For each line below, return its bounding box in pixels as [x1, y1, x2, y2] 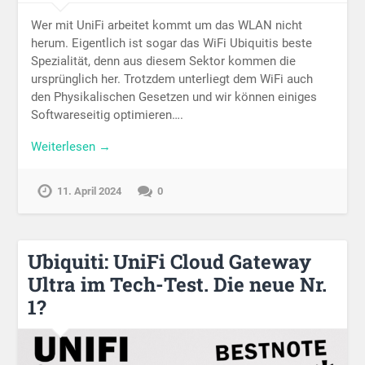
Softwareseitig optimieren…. [31, 108, 184, 123]
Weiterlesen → [31, 139, 112, 154]
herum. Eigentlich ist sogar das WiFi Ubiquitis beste [31, 36, 313, 51]
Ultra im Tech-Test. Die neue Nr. [28, 271, 328, 298]
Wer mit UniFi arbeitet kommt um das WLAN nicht [31, 18, 303, 33]
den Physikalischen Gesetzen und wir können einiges [31, 90, 318, 105]
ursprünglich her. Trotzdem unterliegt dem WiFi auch [31, 72, 314, 87]
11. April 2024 [57, 184, 122, 197]
